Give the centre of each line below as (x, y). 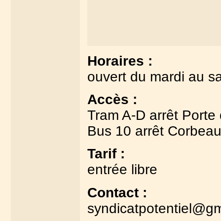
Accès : (112, 99)
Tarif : (106, 154)
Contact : (117, 192)
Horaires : (120, 61)
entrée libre (122, 170)
